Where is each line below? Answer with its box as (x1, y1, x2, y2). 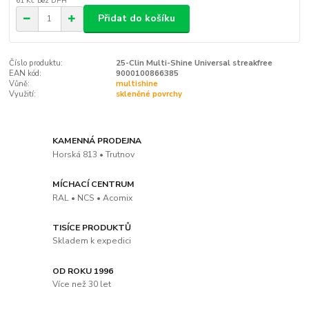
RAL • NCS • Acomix (52, 192, 133, 203)
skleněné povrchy (115, 88, 182, 99)
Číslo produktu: (9, 57, 63, 68)
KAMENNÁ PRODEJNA (52, 135, 142, 147)
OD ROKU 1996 (52, 265, 114, 277)
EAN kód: (9, 68, 42, 79)
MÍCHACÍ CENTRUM (52, 178, 135, 190)
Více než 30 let (52, 279, 112, 290)
